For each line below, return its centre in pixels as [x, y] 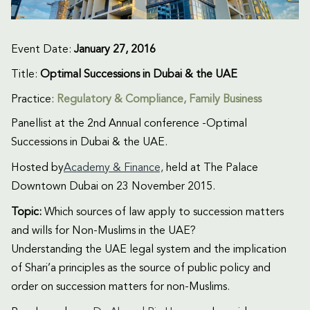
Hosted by [37, 168]
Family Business [225, 99]
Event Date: [43, 49]
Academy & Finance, [113, 168]
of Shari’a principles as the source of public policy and [141, 268]
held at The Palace [211, 168]
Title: [26, 74]
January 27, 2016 [115, 49]
